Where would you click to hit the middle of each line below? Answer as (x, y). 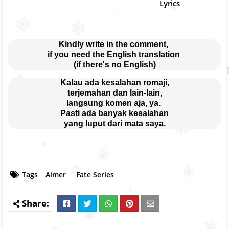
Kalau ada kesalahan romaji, (114, 82)
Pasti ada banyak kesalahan (114, 113)
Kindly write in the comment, (114, 44)
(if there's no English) (114, 64)
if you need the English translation (114, 54)
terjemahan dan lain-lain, (114, 93)
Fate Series (95, 174)
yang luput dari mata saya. (114, 123)
